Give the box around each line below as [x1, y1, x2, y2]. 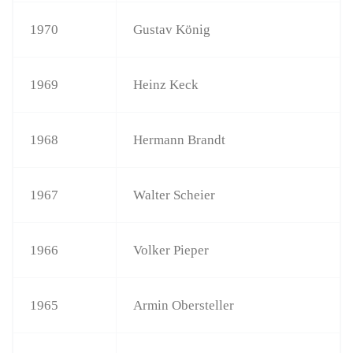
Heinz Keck [133, 76, 199, 92]
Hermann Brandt [133, 132, 226, 147]
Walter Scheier [133, 187, 216, 203]
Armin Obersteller [133, 297, 235, 313]
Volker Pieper [133, 242, 210, 258]
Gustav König [133, 21, 211, 37]
